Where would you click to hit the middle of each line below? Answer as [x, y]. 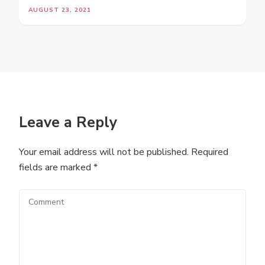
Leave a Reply [68, 122]
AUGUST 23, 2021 [60, 10]
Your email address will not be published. [104, 152]
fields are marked [56, 167]
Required [209, 152]
